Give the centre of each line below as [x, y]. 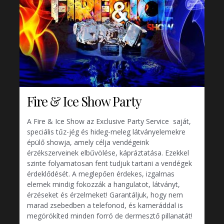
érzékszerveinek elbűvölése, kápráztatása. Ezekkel [108, 153]
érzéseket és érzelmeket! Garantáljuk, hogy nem [105, 195]
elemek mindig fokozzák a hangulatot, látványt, [103, 184]
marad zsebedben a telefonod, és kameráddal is [105, 205]
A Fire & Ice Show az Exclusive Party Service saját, [109, 121]
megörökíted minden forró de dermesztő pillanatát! [110, 216]
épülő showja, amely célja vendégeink [88, 142]
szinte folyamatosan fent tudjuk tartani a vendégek [109, 163]
